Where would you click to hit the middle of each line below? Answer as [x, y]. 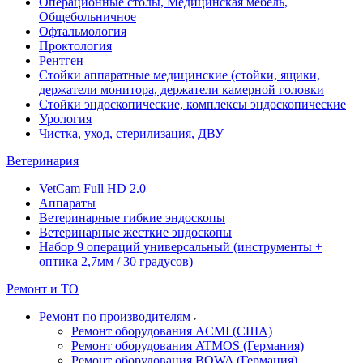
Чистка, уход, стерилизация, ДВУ [131, 134]
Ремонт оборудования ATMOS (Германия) [188, 346]
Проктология [75, 46]
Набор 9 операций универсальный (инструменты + [181, 247]
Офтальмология [83, 32]
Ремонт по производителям [115, 317]
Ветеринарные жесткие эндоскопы [135, 233]
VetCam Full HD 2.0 [92, 189]
